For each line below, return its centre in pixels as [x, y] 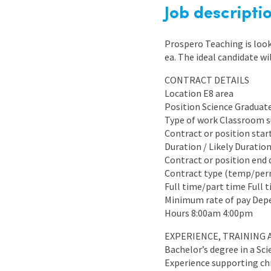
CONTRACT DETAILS [207, 80]
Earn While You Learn [192, 30]
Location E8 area [199, 93]
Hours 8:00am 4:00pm [209, 213]
